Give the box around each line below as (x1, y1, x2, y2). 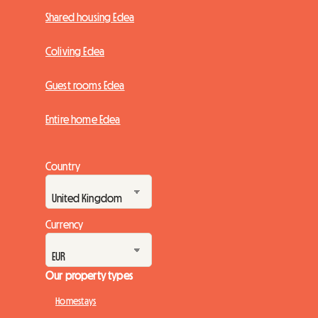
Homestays (55, 296, 97, 307)
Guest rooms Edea (45, 79, 125, 92)
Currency (45, 219, 84, 231)
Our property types (45, 270, 133, 282)
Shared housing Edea (45, 11, 135, 23)
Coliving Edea (45, 45, 105, 57)
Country (45, 160, 81, 172)
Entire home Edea (45, 114, 121, 126)
